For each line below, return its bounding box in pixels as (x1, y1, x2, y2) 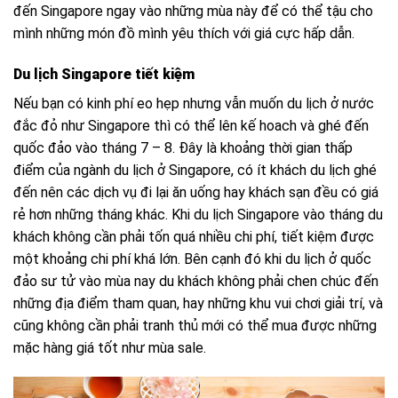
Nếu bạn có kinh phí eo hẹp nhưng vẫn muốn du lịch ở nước (13, 94, 374, 112)
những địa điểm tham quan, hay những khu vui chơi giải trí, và (13, 294, 383, 312)
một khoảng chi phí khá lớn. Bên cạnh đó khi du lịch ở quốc (13, 250, 371, 267)
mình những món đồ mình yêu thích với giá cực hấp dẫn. (13, 24, 354, 42)
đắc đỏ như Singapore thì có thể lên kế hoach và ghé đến (13, 116, 369, 134)
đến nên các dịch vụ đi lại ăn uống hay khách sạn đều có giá (13, 183, 378, 201)
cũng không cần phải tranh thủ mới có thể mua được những (13, 316, 377, 334)
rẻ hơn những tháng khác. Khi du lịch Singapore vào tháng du (13, 205, 383, 223)
